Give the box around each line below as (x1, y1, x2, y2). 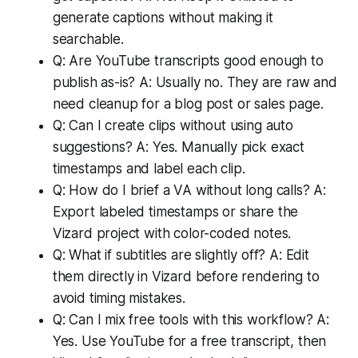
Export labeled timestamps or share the (52, 203, 299, 220)
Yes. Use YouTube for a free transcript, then (52, 332, 327, 349)
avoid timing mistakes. (52, 289, 185, 306)
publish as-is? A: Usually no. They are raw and (52, 74, 337, 90)
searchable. (52, 30, 124, 47)
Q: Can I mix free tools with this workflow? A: (52, 311, 329, 328)
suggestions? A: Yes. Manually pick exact (52, 138, 304, 155)
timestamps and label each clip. (52, 160, 245, 177)
